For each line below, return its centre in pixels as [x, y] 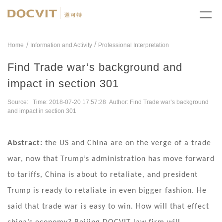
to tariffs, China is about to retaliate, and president [103, 175]
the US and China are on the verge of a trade [128, 143]
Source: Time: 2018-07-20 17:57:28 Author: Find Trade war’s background [108, 102]
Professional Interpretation [133, 45]
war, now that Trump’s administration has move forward [111, 159]
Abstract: [26, 143]
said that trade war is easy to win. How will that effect [108, 206]
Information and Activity [61, 45]
